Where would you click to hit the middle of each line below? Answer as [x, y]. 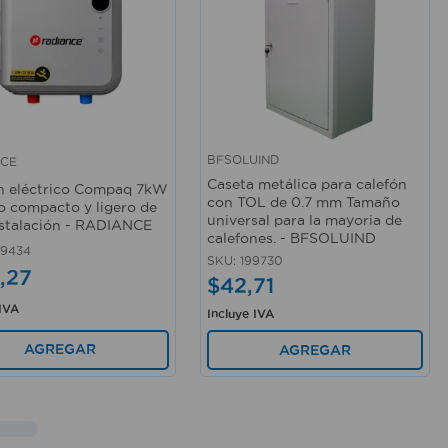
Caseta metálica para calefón [306, 183]
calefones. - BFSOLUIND [291, 237]
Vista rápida [249, 171]
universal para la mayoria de [304, 219]
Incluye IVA [240, 313]
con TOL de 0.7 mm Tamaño [303, 201]
